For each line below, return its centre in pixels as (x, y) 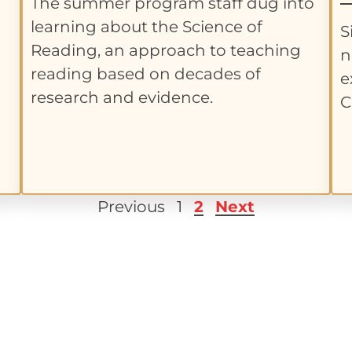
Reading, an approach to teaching (165, 51)
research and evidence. (121, 98)
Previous (131, 206)
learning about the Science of (146, 27)
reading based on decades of (145, 74)
